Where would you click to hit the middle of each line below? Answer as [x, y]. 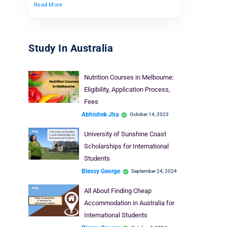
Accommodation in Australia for [129, 203]
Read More [48, 5]
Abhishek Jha [100, 114]
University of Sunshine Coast [125, 134]
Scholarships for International [126, 146]
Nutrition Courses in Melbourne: [129, 78]
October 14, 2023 [149, 115]
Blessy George [101, 171]
